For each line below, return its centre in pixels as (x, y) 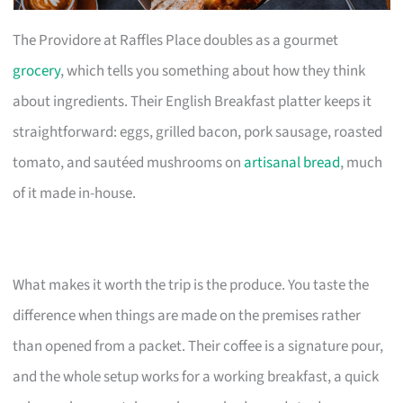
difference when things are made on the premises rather (187, 315)
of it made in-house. (75, 193)
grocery (37, 71)
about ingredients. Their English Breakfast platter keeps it (193, 101)
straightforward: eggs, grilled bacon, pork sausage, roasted (198, 132)
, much (362, 162)
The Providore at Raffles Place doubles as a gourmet (176, 40)
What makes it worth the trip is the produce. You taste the (191, 285)
